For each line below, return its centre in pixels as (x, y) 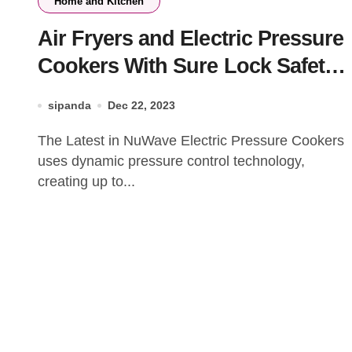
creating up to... (86, 181)
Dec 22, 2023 (141, 105)
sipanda (70, 105)
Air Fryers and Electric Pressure (191, 38)
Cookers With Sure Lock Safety (187, 66)
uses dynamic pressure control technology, (171, 161)
